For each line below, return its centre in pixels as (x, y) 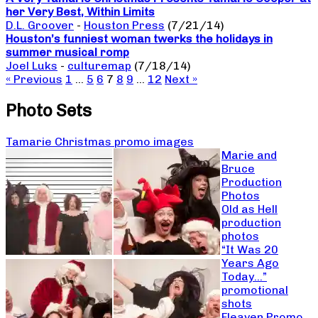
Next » (181, 79)
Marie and (249, 155)
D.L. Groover (40, 26)
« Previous (34, 79)
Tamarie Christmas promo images (100, 142)
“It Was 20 (250, 250)
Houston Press (124, 26)
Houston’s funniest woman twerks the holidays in (139, 39)
